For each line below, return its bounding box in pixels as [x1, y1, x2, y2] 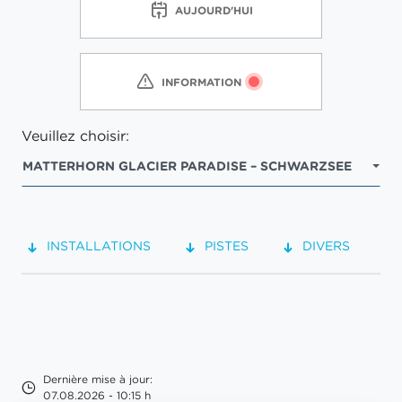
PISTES [205, 238, 249, 254]
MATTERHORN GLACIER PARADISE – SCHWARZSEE [22, 158, 352, 174]
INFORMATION [161, 74, 241, 89]
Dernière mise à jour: [43, 372, 153, 386]
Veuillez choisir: [22, 127, 129, 144]
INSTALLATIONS [47, 238, 151, 254]
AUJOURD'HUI [174, 3, 253, 17]
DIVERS [302, 238, 350, 254]
